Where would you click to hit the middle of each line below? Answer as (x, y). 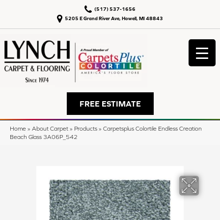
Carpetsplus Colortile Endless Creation (152, 128)
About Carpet (50, 128)
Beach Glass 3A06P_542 (44, 137)
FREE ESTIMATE (110, 104)
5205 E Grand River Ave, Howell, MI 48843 (114, 18)
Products (86, 128)
